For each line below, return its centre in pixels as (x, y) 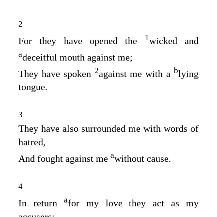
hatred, (32, 142)
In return (41, 203)
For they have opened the (82, 40)
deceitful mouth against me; (77, 57)
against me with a (136, 73)
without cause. (143, 158)
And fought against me (64, 158)
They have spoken (56, 73)
